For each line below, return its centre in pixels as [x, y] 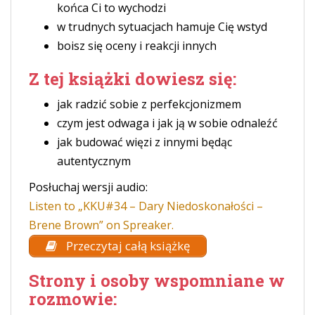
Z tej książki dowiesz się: [133, 78]
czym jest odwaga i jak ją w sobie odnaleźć [167, 123]
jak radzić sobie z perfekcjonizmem [149, 104]
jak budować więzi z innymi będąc [144, 142]
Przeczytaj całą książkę [127, 245]
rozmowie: [73, 299]
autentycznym [94, 161]
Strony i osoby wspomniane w [157, 281]
